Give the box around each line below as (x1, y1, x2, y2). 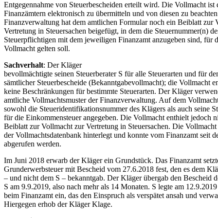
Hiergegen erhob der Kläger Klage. (4, 200, 112, 208)
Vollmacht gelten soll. (4, 44, 70, 53)
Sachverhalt (4, 60, 43, 69)
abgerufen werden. (4, 139, 61, 148)
